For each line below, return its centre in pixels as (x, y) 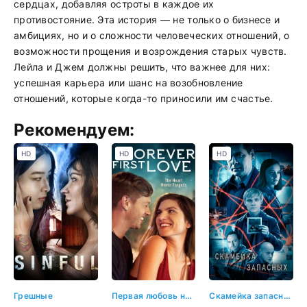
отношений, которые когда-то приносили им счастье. (144, 98)
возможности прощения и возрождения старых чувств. (150, 51)
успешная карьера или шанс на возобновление (128, 83)
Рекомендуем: (74, 130)
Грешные (33, 295)
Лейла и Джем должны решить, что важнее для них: (142, 67)
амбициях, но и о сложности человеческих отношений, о (152, 35)
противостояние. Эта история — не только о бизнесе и (147, 20)
